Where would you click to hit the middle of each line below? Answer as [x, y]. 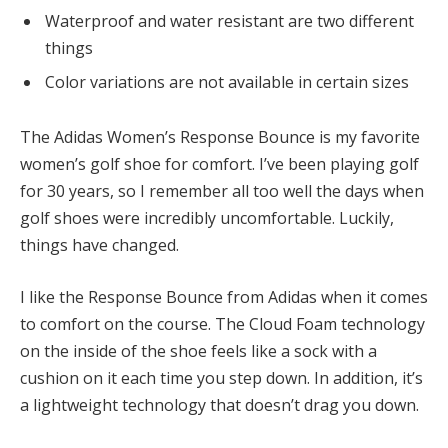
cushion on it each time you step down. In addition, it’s [221, 378]
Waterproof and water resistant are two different [229, 20]
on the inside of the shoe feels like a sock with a [198, 351]
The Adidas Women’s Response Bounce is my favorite [220, 137]
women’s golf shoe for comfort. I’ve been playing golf [219, 164]
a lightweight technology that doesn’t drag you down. [219, 405]
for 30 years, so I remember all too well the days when [222, 191]
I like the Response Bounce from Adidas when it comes [224, 297]
